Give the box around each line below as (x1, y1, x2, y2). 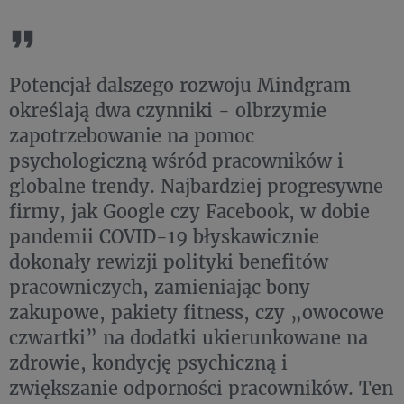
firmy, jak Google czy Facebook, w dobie (9, 199, 370, 224)
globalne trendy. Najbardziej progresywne (9, 174, 383, 198)
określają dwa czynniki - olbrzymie (9, 98, 326, 123)
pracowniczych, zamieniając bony (9, 275, 310, 299)
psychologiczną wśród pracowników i (9, 149, 344, 173)
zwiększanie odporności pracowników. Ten (9, 376, 393, 400)
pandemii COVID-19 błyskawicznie (9, 225, 319, 249)
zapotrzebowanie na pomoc (9, 124, 254, 148)
